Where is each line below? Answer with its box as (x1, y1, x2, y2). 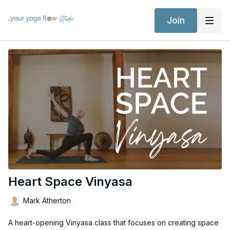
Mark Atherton (23, 196, 71, 205)
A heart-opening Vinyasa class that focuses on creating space (8, 218, 219, 227)
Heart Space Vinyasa (8, 174, 132, 189)
